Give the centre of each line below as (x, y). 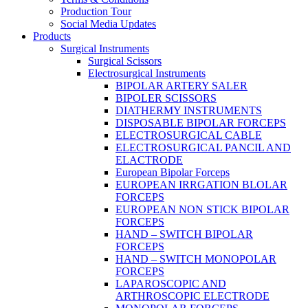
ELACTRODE (149, 159)
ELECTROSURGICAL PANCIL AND (203, 147)
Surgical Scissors (125, 60)
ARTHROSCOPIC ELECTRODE (192, 296)
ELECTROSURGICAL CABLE (189, 135)
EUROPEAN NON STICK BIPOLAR (202, 209)
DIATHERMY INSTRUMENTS (189, 110)
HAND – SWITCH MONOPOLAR (196, 258)
